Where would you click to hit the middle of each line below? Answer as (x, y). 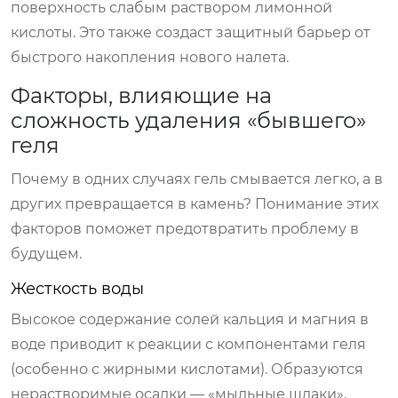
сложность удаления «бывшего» (188, 120)
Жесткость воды (77, 288)
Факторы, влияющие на (141, 95)
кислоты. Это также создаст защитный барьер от (191, 32)
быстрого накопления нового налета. (150, 57)
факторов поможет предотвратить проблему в (185, 228)
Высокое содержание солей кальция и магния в (190, 319)
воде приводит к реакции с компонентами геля (188, 344)
